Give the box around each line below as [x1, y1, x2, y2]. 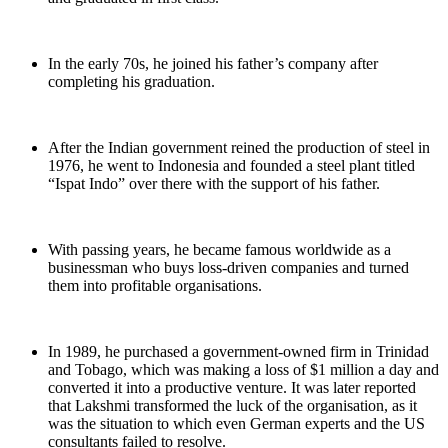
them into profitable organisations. [48, 277, 262, 295]
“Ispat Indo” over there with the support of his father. [48, 175, 380, 193]
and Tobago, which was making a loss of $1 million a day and [48, 361, 439, 379]
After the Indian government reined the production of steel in [48, 139, 430, 157]
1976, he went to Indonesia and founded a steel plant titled [48, 157, 415, 175]
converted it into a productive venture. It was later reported [48, 379, 416, 397]
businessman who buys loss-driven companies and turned [48, 259, 409, 277]
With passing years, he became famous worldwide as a [48, 241, 391, 259]
